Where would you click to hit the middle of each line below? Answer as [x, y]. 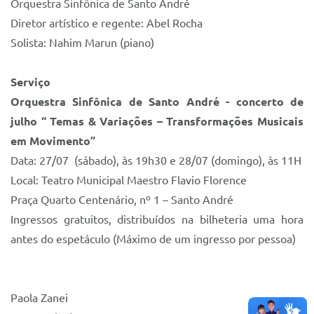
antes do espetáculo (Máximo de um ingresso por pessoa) [153, 239]
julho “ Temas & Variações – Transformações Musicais [157, 121]
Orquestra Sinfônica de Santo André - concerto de [157, 102]
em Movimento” [53, 141]
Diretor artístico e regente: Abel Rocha [107, 23]
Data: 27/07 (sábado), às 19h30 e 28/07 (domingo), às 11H [156, 161]
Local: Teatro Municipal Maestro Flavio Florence [129, 180]
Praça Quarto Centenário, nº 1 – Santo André [122, 200]
